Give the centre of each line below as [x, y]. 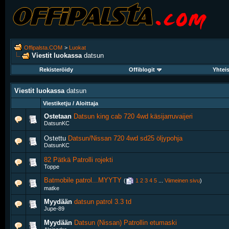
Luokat [77, 48]
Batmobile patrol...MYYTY [83, 180]
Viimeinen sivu [182, 180]
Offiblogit [142, 70]
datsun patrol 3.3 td [103, 202]
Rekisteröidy [56, 70]
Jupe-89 [54, 209]
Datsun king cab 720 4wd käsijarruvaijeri [133, 116]
